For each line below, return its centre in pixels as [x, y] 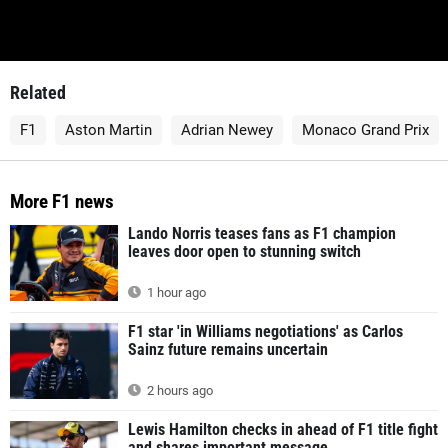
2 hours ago [178, 390]
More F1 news [62, 202]
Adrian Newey [227, 130]
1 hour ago [175, 293]
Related [38, 93]
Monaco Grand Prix [365, 130]
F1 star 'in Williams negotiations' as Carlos [265, 332]
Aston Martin [108, 130]
